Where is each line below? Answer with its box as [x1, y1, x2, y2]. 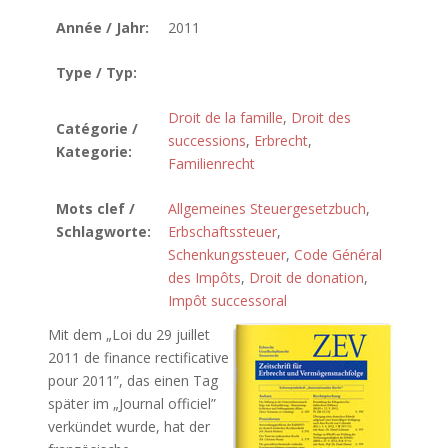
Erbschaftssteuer [168, 222, 277, 241]
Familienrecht [168, 154, 255, 173]
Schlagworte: [56, 222, 151, 241]
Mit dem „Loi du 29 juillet [47, 325, 210, 344]
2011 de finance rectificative [47, 348, 229, 367]
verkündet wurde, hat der [47, 417, 210, 436]
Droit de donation [249, 268, 364, 287]
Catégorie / [56, 119, 138, 138]
